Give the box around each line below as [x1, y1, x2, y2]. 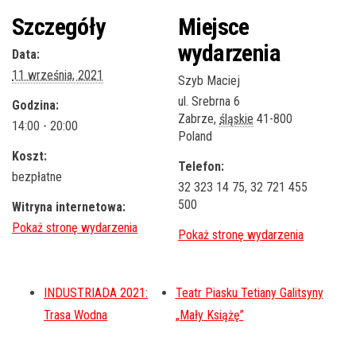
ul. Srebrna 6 [178, 94, 240, 110]
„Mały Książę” [175, 308, 244, 323]
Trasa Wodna [44, 308, 107, 323]
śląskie [219, 111, 253, 127]
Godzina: [12, 98, 59, 114]
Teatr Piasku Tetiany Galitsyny [175, 285, 323, 301]
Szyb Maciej [178, 73, 240, 89]
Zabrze [178, 111, 214, 127]
